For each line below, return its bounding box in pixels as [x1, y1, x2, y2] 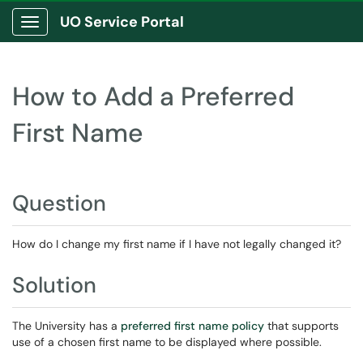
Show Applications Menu [29, 28, 158, 42]
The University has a [12, 318, 121, 333]
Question [12, 189, 106, 217]
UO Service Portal [60, 12, 184, 32]
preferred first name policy [121, 318, 264, 333]
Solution [12, 271, 96, 299]
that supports [264, 318, 339, 333]
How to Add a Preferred [12, 79, 294, 113]
